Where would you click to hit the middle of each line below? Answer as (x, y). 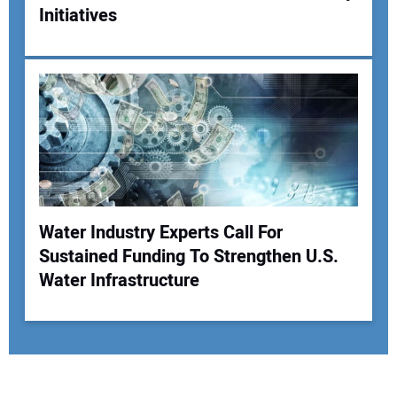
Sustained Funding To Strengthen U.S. (188, 257)
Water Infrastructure (119, 281)
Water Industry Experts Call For (160, 233)
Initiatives (78, 16)
